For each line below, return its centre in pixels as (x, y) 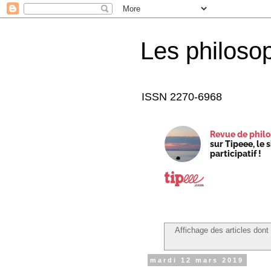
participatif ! (236, 154)
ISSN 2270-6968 (182, 97)
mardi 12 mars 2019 (197, 260)
